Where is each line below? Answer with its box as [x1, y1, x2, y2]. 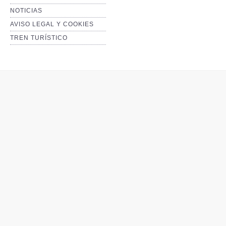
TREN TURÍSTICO [10, 34, 68, 41]
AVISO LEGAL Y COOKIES [10, 21, 94, 28]
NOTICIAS [10, 7, 42, 14]
